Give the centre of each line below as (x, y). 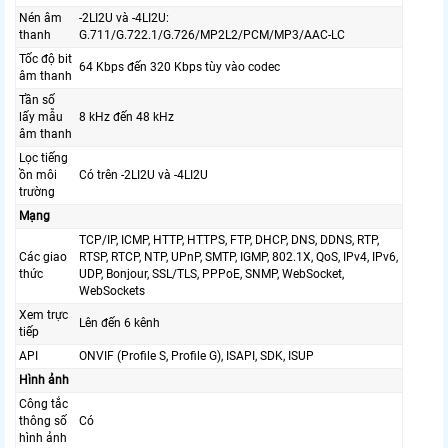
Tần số (37, 100)
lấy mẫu (41, 117)
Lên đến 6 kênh (119, 323)
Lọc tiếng (43, 158)
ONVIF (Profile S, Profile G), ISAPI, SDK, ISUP (196, 356)
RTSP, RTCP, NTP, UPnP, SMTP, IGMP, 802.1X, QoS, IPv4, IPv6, (238, 257)
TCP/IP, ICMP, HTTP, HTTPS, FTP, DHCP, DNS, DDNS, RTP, (229, 240)
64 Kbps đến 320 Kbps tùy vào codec (179, 67)
